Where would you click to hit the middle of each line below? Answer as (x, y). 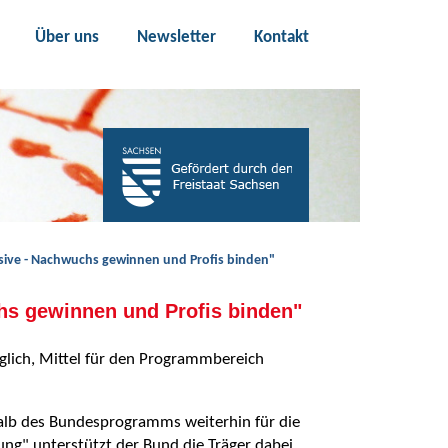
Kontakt (281, 37)
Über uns (66, 37)
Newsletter (176, 37)
